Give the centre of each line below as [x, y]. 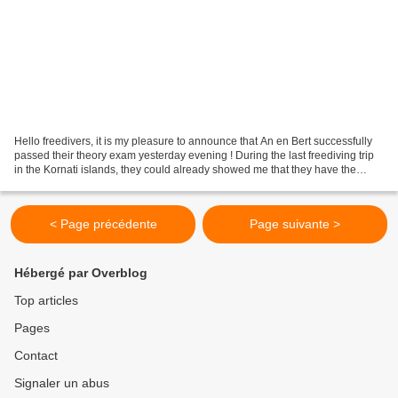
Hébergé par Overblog [81, 273]
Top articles [46, 300]
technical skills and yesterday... [88, 183]
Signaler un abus [62, 383]
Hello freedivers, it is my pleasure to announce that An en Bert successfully [193, 141]
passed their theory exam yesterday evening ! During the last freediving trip [194, 155]
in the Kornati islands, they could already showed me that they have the [185, 169]
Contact [36, 355]
